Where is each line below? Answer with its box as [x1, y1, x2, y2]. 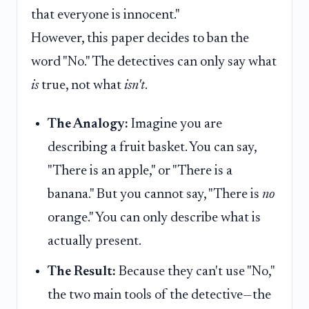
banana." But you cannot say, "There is [48, 187, 262, 201]
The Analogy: [48, 117, 128, 131]
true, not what [39, 78, 124, 92]
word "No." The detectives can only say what [31, 54, 277, 69]
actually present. [48, 234, 141, 248]
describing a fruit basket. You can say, [48, 140, 257, 154]
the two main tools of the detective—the [48, 288, 271, 302]
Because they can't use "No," [116, 264, 275, 279]
